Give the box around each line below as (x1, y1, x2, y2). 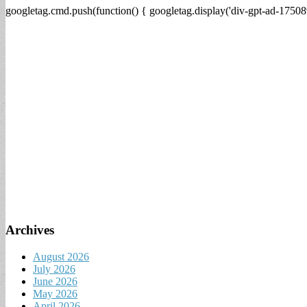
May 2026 (33, 287, 77, 299)
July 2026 (33, 262, 75, 275)
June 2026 (33, 275, 77, 287)
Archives (5, 223, 54, 238)
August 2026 (33, 250, 89, 262)
